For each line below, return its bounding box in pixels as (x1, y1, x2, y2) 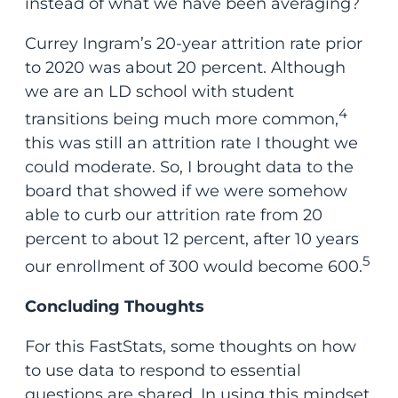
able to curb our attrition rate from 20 (24, 204, 322, 225)
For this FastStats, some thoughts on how (24, 336, 356, 356)
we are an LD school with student (24, 81, 294, 101)
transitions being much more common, (24, 108, 338, 129)
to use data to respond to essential (24, 360, 301, 380)
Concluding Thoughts (24, 296, 204, 316)
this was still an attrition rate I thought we (24, 132, 358, 153)
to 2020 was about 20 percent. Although (24, 57, 346, 77)
